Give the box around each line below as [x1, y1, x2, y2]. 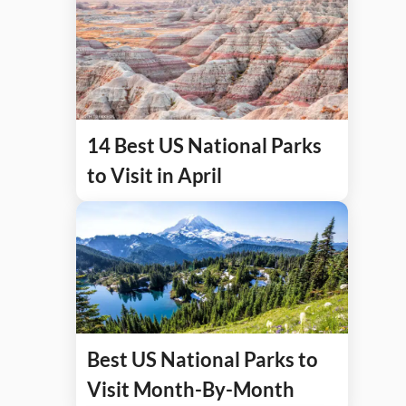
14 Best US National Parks [87, 132, 322, 158]
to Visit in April [87, 162, 222, 188]
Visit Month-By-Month [87, 376, 295, 401]
